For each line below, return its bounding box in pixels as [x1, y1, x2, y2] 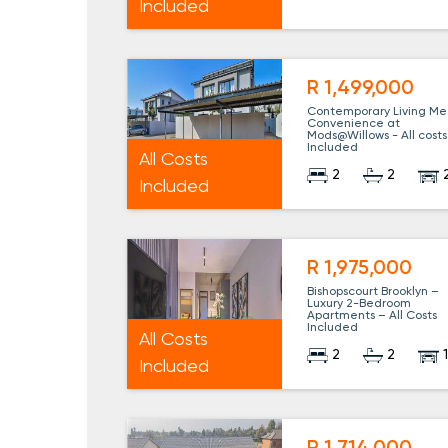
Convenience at [307, 118, 401, 131]
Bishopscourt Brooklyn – [307, 286, 440, 299]
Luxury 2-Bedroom [307, 298, 412, 311]
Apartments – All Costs [307, 310, 438, 323]
